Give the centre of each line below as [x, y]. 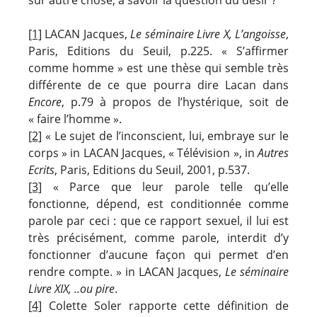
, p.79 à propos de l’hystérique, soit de [175, 102]
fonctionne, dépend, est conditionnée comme [158, 203]
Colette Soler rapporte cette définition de [165, 305]
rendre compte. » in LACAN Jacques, [127, 271]
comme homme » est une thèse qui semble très [158, 68]
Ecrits [41, 169]
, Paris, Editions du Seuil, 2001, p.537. [152, 169]
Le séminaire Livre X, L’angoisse [208, 34]
